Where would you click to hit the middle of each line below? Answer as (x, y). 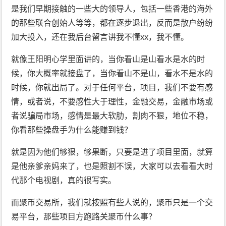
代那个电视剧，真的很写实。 (64, 180)
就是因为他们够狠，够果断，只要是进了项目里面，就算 (112, 152)
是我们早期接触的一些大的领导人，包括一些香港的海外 (112, 9)
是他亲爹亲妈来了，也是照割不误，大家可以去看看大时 (112, 166)
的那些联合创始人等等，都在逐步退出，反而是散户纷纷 (112, 23)
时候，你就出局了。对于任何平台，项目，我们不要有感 (112, 88)
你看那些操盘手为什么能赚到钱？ (72, 130)
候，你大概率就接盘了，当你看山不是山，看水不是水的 (112, 73)
